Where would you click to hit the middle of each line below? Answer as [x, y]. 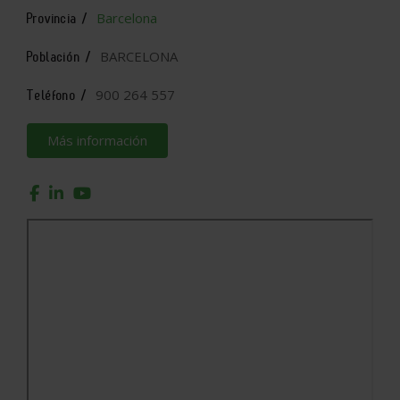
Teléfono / [57, 95]
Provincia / [58, 18]
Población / [60, 57]
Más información [97, 140]
